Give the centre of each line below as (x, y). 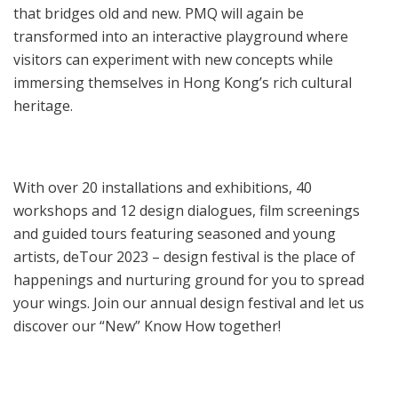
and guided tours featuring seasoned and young (175, 234)
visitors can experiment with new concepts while (173, 60)
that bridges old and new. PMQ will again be (159, 14)
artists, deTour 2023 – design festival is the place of (184, 257)
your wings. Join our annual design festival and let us (189, 303)
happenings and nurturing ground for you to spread (189, 280)
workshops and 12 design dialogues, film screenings (187, 211)
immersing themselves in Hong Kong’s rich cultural (183, 83)
